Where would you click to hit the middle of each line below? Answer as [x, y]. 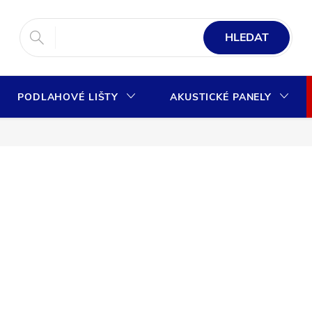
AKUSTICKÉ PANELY [221, 97]
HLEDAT [247, 38]
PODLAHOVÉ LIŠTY [68, 97]
